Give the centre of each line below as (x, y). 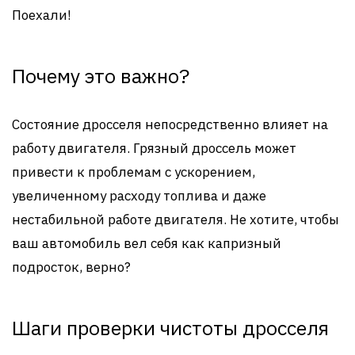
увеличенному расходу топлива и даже (139, 196)
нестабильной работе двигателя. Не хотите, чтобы (176, 219)
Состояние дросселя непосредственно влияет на (170, 124)
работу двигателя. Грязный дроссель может (154, 148)
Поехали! (42, 15)
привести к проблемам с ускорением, (134, 172)
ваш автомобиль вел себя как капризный (147, 243)
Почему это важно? (101, 76)
